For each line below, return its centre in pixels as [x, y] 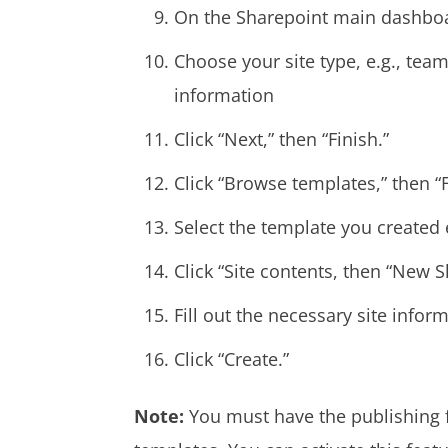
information [224, 94]
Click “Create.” [232, 358]
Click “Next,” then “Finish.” [282, 138]
